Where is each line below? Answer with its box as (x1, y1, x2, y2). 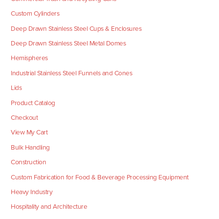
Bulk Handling (11, 143, 50, 152)
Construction (11, 158, 46, 167)
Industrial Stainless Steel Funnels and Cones (11, 68, 132, 77)
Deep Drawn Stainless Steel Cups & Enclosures (11, 24, 142, 33)
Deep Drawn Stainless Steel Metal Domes (11, 39, 126, 47)
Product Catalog (11, 98, 55, 107)
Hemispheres (11, 54, 48, 63)
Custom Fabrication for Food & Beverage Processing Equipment (11, 173, 189, 181)
